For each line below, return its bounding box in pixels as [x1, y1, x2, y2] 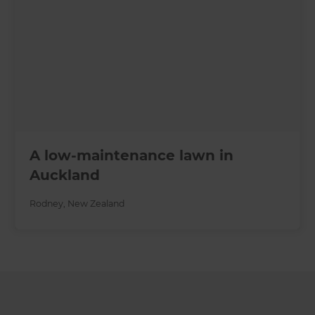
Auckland [30, 166, 101, 184]
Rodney [30, 198, 64, 209]
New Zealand [67, 198, 125, 209]
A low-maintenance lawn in [30, 146, 234, 164]
